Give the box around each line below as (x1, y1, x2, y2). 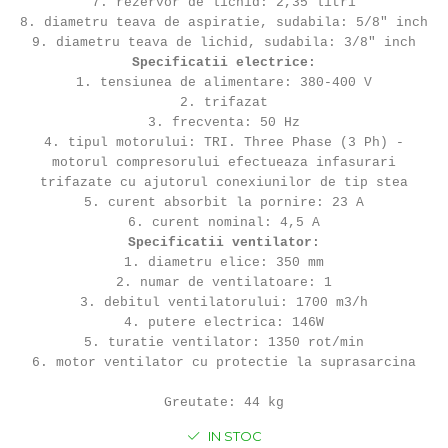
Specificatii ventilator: (128, 234, 320, 250)
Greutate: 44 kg (164, 394, 284, 410)
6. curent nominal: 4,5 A (128, 214, 320, 230)
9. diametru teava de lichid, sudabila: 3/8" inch (32, 34, 416, 50)
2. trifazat (180, 94, 268, 110)
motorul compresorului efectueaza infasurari (52, 154, 396, 170)
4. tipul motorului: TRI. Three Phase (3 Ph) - (44, 134, 404, 150)
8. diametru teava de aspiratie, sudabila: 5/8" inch (20, 14, 428, 30)
